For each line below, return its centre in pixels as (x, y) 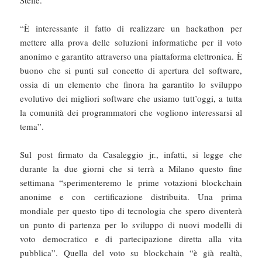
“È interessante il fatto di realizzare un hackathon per (131, 28)
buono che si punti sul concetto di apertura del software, (131, 70)
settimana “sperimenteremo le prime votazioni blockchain (131, 183)
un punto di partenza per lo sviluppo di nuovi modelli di (131, 225)
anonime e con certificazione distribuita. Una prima (131, 197)
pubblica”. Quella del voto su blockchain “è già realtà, (131, 253)
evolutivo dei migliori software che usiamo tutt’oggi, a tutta (131, 99)
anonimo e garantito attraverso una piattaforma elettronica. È (131, 56)
